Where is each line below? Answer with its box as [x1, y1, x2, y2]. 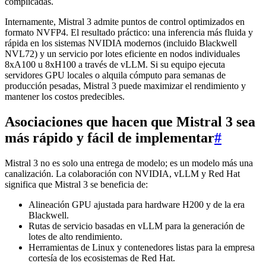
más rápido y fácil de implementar [5, 130, 214, 146]
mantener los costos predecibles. [5, 91, 125, 102]
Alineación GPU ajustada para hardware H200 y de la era [28, 199, 245, 210]
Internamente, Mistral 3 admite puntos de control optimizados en [5, 17, 245, 27]
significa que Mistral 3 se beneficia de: [5, 179, 148, 190]
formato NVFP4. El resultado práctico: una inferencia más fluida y [5, 27, 253, 38]
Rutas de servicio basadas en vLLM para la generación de [28, 221, 245, 232]
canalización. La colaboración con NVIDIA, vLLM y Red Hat [5, 169, 240, 179]
